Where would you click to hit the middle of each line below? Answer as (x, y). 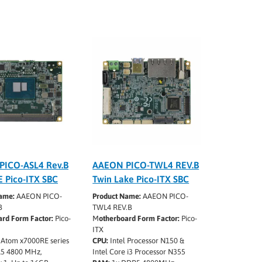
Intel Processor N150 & (146, 240)
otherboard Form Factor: (139, 218)
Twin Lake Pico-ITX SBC (141, 179)
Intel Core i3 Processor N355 (139, 251)
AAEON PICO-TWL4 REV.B (146, 165)
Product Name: (117, 196)
